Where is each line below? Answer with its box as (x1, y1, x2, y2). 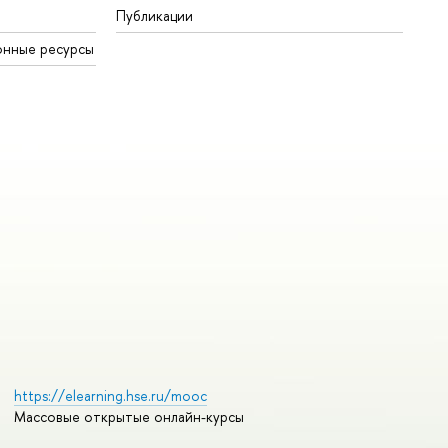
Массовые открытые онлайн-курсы (13, 407, 244, 427)
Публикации (116, 6, 194, 26)
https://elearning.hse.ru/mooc (13, 386, 207, 406)
